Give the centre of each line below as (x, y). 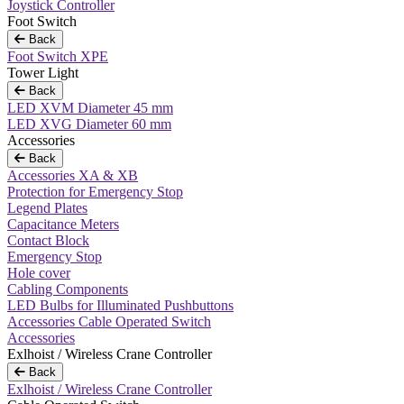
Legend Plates (47, 208)
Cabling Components (68, 289)
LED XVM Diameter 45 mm (90, 108)
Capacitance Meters (63, 224)
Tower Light (43, 73)
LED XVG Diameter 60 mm (89, 124)
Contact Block (48, 240)
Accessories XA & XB (73, 175)
